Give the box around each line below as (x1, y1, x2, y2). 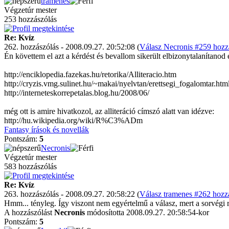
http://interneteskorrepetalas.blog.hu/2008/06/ (4, 88, 149, 97)
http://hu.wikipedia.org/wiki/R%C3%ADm (4, 116, 143, 125)
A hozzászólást (4, 208, 54, 217)
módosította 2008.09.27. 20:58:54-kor (85, 208, 209, 217)
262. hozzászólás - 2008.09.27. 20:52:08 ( (4, 42, 140, 51)
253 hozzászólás (4, 15, 57, 24)
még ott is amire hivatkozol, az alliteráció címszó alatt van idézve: (4, 107, 214, 116)
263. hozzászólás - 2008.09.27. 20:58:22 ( (4, 190, 140, 198)
